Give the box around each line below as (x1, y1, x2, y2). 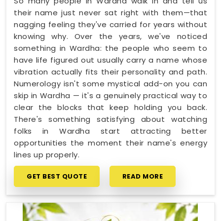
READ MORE (122, 171, 163, 181)
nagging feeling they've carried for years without (14, 19, 207, 30)
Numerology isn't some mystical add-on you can (14, 78, 207, 89)
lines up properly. (14, 149, 79, 160)
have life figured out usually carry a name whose (14, 54, 207, 65)
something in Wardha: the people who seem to (14, 42, 207, 53)
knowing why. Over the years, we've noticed (14, 31, 207, 41)
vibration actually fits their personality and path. (14, 66, 207, 77)
